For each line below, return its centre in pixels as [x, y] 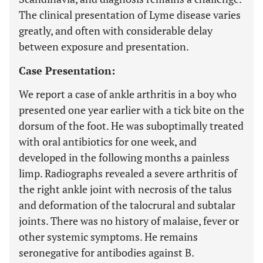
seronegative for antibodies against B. [106, 252]
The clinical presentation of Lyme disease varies [130, 15]
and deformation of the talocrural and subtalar [127, 205]
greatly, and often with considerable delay [116, 31]
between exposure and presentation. [104, 46]
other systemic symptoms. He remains [108, 237]
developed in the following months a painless [124, 157]
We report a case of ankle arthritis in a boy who [128, 94]
